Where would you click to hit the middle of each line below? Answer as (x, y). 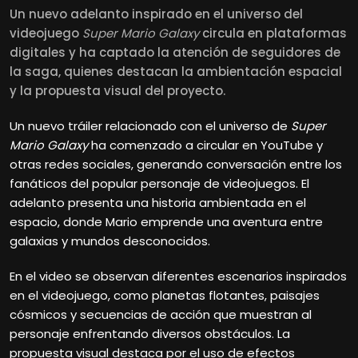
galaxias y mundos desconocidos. (110, 241)
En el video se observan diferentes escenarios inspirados (178, 276)
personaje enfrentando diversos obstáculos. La (150, 333)
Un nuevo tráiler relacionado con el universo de (150, 125)
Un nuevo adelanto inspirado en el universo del (156, 14)
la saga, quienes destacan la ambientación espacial (176, 71)
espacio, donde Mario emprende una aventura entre (166, 221)
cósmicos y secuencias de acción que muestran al (161, 314)
